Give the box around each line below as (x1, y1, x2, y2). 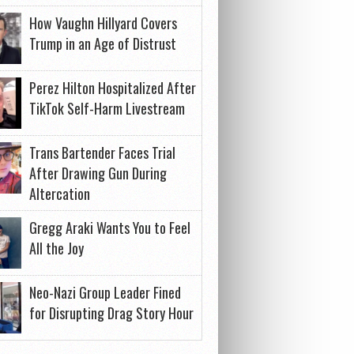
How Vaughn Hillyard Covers (29, 13, 177, 33)
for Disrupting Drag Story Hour (29, 303, 194, 323)
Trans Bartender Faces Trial (29, 142, 175, 163)
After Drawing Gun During (29, 163, 167, 183)
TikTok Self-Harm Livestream (29, 98, 185, 119)
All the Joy (29, 238, 84, 258)
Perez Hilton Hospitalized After (29, 77, 196, 98)
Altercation (29, 183, 90, 204)
